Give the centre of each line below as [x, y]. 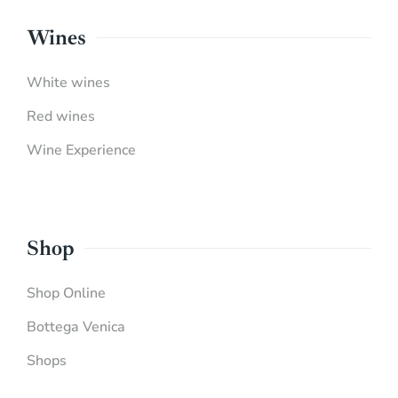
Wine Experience [81, 151]
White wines [68, 83]
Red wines [61, 117]
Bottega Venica [76, 327]
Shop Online [66, 294]
